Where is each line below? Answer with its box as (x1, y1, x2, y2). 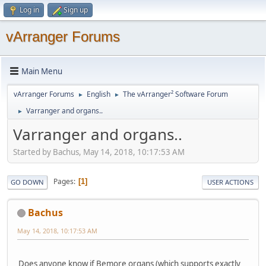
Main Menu (21, 65, 62, 77)
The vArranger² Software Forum (123, 89, 228, 99)
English (87, 89, 110, 99)
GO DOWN (11, 177, 44, 186)
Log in (20, 5, 39, 15)
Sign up (64, 5, 88, 15)
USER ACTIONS (207, 177, 254, 186)
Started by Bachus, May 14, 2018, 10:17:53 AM (13, 146, 185, 157)
